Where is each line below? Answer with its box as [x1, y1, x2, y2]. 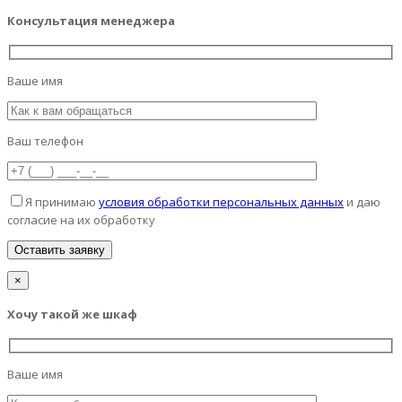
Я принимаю [25, 193, 99, 210]
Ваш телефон [7, 132, 83, 149]
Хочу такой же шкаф [7, 305, 137, 322]
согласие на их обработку [7, 211, 155, 228]
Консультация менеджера [7, 12, 175, 29]
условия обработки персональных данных [99, 193, 344, 210]
